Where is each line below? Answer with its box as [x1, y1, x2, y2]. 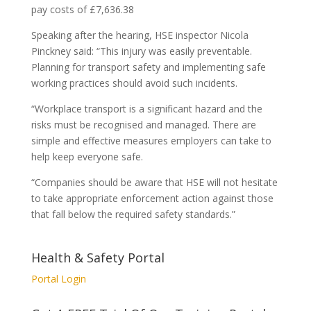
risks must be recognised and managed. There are [31, 118, 256, 131]
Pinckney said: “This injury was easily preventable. [31, 44, 252, 58]
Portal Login [31, 272, 86, 285]
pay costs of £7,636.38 [31, 3, 134, 16]
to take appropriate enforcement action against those [31, 192, 274, 205]
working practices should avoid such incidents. [31, 76, 237, 90]
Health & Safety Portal [31, 249, 165, 266]
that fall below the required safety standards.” [31, 208, 235, 221]
